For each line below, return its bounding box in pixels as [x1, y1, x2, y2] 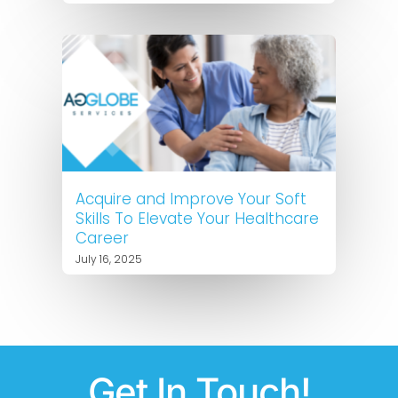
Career [76, 227, 129, 249]
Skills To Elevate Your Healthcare [76, 207, 319, 229]
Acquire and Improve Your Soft [76, 187, 306, 210]
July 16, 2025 [76, 251, 142, 267]
